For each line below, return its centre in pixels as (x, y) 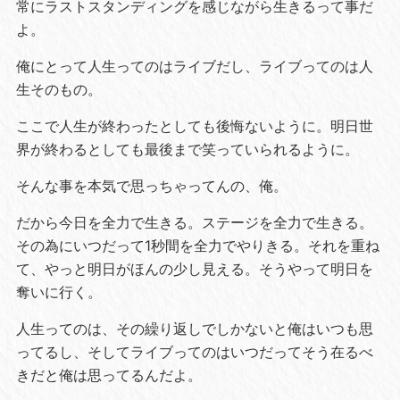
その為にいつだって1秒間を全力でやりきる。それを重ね (197, 246)
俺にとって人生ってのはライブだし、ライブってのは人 (194, 67)
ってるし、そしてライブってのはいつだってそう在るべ (194, 352)
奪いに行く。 (58, 292)
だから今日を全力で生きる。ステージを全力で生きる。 (194, 223)
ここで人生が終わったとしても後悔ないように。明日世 (194, 126)
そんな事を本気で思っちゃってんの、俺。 (151, 186)
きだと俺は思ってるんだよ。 (108, 375)
